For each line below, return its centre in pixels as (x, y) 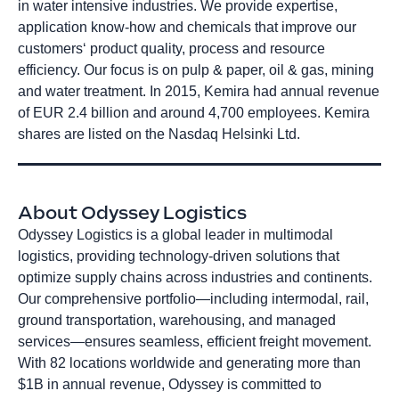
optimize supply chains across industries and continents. (195, 277)
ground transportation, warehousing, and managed (177, 320)
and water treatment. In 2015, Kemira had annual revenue (199, 91)
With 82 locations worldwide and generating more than (189, 362)
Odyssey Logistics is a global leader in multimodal (175, 234)
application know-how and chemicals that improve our (187, 27)
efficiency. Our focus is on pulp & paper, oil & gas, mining (196, 69)
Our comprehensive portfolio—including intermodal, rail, (193, 298)
